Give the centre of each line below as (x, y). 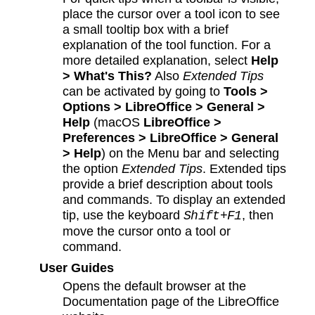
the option (92, 169)
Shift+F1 (213, 217)
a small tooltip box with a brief (146, 30)
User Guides (76, 268)
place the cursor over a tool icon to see (172, 14)
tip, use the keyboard (123, 215)
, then (257, 215)
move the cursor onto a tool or (147, 231)
